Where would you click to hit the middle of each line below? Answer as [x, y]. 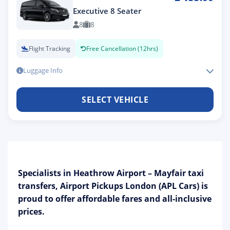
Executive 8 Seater [107, 11]
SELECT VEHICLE [115, 99]
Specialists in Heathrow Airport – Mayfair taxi [111, 173]
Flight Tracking [50, 49]
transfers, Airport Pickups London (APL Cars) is [113, 186]
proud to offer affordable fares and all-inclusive [115, 199]
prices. [31, 212]
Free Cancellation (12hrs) [122, 49]
